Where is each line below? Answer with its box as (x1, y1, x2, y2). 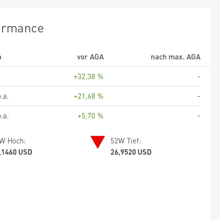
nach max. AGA (151, 51, 200, 61)
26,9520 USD (110, 146, 152, 157)
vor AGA (77, 51, 104, 61)
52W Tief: (110, 135, 141, 145)
